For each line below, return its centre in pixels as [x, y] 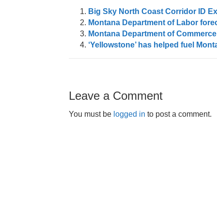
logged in [129, 114]
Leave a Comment [116, 96]
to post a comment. [178, 114]
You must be [91, 114]
